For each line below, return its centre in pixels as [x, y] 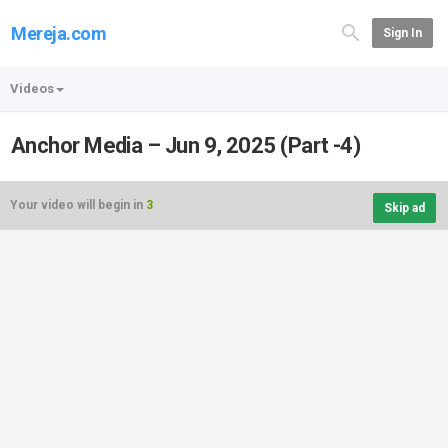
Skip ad [404, 208]
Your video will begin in [78, 205]
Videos [32, 88]
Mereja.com [59, 33]
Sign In [402, 33]
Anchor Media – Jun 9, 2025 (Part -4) [186, 145]
